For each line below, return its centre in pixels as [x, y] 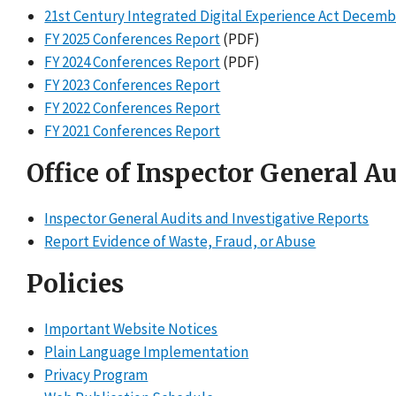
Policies [75, 284]
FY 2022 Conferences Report [133, 108]
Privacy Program [96, 375]
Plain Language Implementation [147, 352]
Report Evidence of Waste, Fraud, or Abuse [180, 242]
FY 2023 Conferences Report [133, 85]
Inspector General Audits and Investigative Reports [207, 219]
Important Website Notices [131, 329]
